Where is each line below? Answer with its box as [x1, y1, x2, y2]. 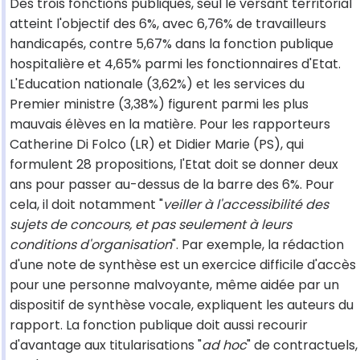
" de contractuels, [247, 336, 358, 355]
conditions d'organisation [10, 235, 172, 255]
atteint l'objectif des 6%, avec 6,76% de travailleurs [10, 14, 326, 34]
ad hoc [202, 336, 247, 355]
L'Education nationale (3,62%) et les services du [10, 75, 305, 94]
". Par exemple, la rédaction [172, 235, 344, 255]
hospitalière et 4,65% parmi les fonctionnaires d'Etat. [10, 55, 341, 74]
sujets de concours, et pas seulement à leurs [10, 215, 292, 235]
